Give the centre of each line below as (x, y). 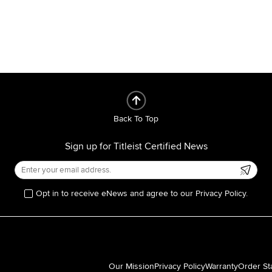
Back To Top (136, 119)
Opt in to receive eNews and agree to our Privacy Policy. (142, 193)
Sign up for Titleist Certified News (136, 146)
